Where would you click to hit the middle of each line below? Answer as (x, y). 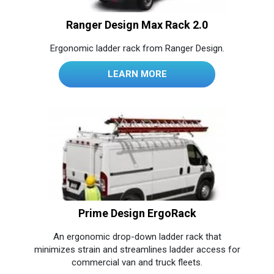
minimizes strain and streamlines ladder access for (137, 249)
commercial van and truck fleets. (137, 262)
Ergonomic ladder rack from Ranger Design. (137, 49)
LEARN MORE (137, 74)
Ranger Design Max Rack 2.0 (137, 25)
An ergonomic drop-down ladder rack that (137, 236)
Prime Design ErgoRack (137, 213)
